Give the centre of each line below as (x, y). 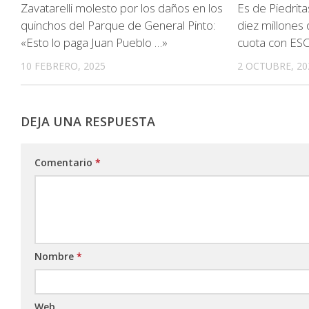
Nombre (56, 257)
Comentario (65, 163)
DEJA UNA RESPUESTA (88, 122)
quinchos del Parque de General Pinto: (118, 25)
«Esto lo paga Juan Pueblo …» (94, 42)
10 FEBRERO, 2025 (63, 66)
